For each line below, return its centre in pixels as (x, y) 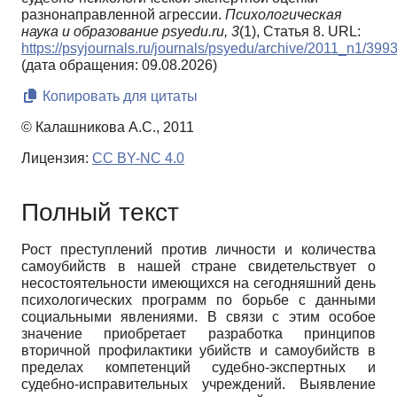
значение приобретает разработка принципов (198, 333)
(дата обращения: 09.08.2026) (119, 66)
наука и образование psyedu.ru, (125, 32)
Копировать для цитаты (118, 97)
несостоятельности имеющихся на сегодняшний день (198, 283)
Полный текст (100, 212)
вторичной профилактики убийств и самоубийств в (198, 350)
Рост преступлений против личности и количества (198, 249)
